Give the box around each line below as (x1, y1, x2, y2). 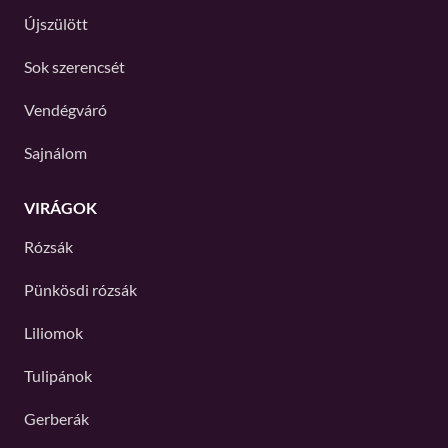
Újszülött (24, 14, 88, 33)
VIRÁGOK (24, 198, 97, 217)
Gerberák (24, 409, 89, 428)
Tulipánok (24, 366, 92, 385)
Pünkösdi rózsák (24, 280, 137, 299)
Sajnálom (24, 143, 87, 162)
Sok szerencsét (24, 57, 125, 76)
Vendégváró (24, 100, 107, 119)
